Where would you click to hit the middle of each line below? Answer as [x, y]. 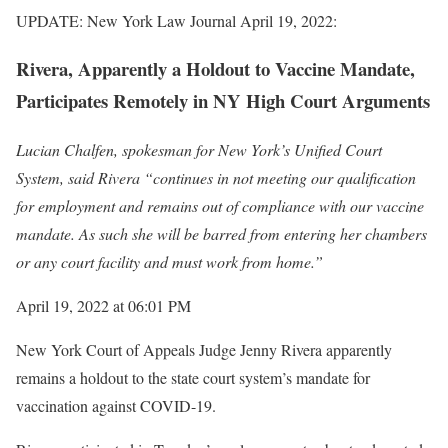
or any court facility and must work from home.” [169, 261]
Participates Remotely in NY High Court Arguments [223, 101]
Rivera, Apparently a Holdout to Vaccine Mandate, [215, 69]
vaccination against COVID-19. [116, 405]
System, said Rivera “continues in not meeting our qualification [216, 177]
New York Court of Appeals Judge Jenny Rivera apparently [204, 349]
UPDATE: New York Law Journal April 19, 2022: [176, 20]
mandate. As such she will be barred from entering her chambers [221, 233]
